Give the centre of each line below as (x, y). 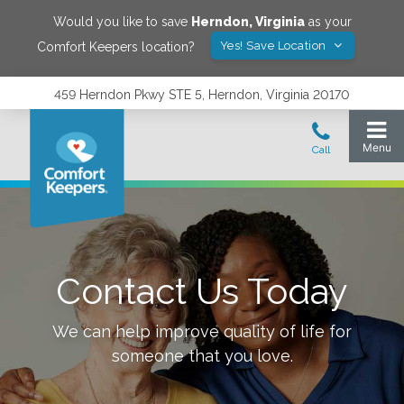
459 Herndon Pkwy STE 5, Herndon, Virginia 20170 (202, 95)
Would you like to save (122, 22)
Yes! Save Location (275, 46)
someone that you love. (202, 356)
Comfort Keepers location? (115, 46)
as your (328, 22)
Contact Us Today (202, 291)
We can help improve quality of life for (202, 331)
